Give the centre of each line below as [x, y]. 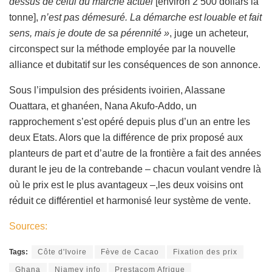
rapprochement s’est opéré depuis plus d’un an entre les [130, 122]
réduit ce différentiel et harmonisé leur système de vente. [130, 201]
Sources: [28, 226]
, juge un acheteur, [209, 33]
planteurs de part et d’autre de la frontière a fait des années [135, 154]
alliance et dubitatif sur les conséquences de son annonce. [135, 65]
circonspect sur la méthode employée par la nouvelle [122, 49]
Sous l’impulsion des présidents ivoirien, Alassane [117, 90]
